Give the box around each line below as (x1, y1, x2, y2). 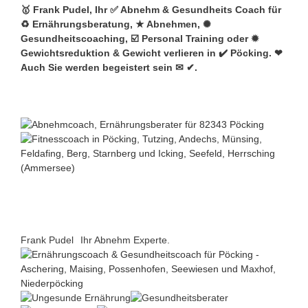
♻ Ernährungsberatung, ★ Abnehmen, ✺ (21, 19, 211, 30)
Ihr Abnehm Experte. (80, 234, 170, 245)
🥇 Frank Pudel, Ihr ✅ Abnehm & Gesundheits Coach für (21, 4, 281, 15)
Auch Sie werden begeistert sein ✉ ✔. (21, 62, 197, 73)
